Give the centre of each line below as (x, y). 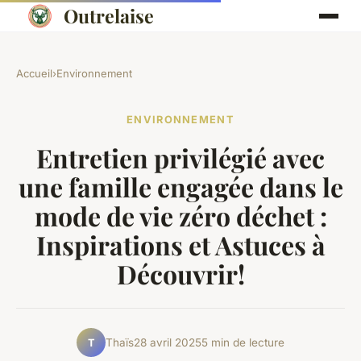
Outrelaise (108, 16)
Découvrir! (180, 274)
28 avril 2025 (168, 342)
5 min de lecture (243, 342)
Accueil (34, 73)
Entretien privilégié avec (180, 158)
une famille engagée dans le (180, 187)
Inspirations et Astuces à (180, 245)
